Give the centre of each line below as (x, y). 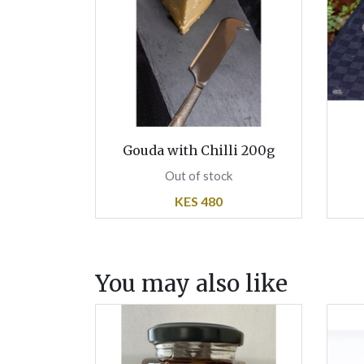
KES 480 (199, 201)
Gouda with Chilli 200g (199, 150)
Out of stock (199, 175)
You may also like (191, 284)
